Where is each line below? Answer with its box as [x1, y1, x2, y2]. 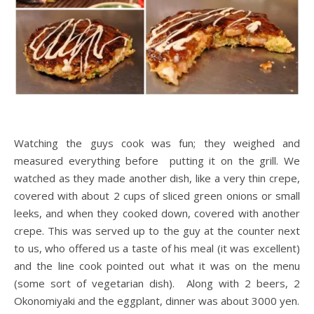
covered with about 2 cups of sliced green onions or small [14, 188, 300, 203]
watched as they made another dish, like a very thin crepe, [14, 170, 300, 185]
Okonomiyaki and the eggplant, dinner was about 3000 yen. [14, 293, 299, 308]
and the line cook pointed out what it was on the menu [14, 258, 300, 273]
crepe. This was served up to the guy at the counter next [14, 223, 300, 238]
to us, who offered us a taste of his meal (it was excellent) [14, 240, 300, 255]
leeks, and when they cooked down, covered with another [14, 205, 300, 220]
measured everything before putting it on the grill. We [14, 153, 300, 168]
